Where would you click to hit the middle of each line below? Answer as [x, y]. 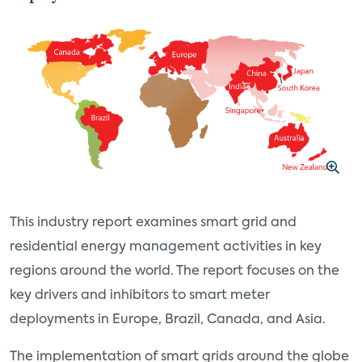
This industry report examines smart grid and [153, 223]
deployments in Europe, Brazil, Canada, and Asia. [168, 320]
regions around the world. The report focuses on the [175, 271]
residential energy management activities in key [166, 247]
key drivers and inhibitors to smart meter [140, 295]
